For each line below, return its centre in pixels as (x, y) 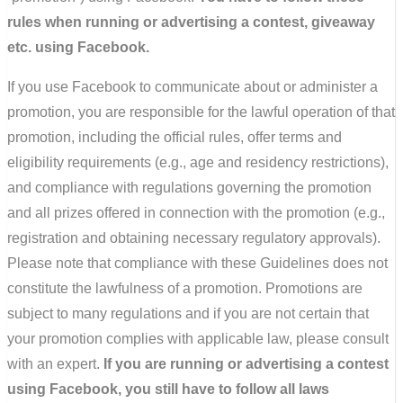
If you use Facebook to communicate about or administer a (193, 86)
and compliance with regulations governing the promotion (189, 187)
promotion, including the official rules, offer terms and (175, 137)
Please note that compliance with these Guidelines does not (197, 263)
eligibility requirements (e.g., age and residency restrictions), (198, 162)
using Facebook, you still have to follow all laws (168, 389)
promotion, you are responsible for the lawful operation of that (201, 112)
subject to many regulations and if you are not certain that (188, 313)
